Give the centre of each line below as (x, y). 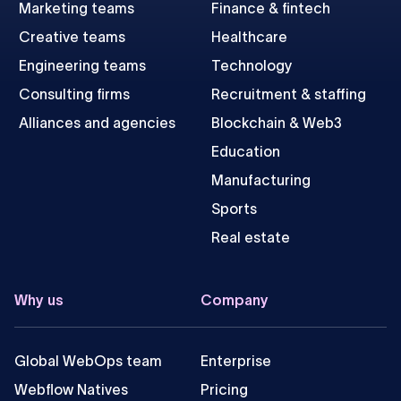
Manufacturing (260, 180)
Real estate (250, 238)
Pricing (224, 389)
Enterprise (235, 360)
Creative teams (72, 37)
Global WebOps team (88, 360)
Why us (39, 299)
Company (234, 299)
